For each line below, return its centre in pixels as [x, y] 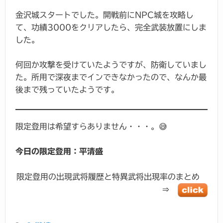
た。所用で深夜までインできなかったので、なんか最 [111, 77]
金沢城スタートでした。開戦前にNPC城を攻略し [105, 15]
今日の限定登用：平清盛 [59, 152]
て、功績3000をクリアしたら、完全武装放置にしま [111, 27]
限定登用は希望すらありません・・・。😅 [91, 126]
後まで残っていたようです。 [67, 90]
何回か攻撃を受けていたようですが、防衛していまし [111, 65]
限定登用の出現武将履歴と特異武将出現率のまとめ [112, 176]
